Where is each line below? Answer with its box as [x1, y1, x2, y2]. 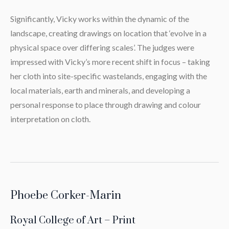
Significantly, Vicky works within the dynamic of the [10, 14, 189, 24]
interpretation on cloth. [10, 114, 90, 124]
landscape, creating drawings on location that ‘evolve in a [10, 28, 207, 38]
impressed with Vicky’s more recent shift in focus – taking [10, 57, 210, 67]
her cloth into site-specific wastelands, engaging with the [10, 71, 207, 81]
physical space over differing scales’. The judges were [10, 42, 194, 53]
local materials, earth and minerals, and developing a [10, 85, 190, 96]
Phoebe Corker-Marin [10, 189, 121, 203]
